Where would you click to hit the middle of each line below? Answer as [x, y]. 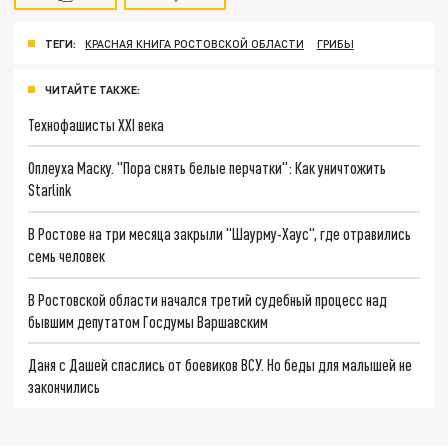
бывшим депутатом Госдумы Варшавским [148, 321]
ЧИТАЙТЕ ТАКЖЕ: [92, 89]
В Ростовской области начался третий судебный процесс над [208, 299]
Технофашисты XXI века [96, 124]
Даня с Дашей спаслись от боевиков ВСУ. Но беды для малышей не [220, 365]
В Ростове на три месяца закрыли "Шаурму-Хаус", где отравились [220, 233]
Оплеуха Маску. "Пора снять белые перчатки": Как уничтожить [207, 168]
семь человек [67, 255]
